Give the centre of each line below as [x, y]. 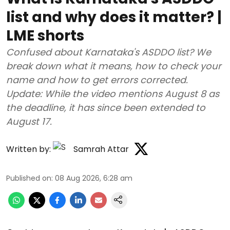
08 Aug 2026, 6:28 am [94, 178]
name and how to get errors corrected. [97, 80]
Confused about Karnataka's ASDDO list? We [109, 52]
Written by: [28, 149]
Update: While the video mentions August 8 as [113, 93]
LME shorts [45, 35]
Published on [29, 178]
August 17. [29, 121]
